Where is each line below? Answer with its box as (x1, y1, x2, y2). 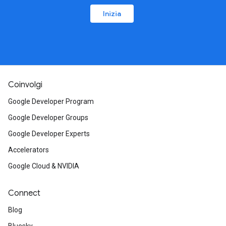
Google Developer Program (8, 97, 94, 106)
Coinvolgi (8, 80, 42, 90)
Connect (8, 188, 40, 199)
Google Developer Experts (8, 130, 90, 138)
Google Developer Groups (8, 114, 88, 122)
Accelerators (8, 146, 49, 154)
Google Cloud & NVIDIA (8, 162, 79, 171)
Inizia (103, 9, 121, 19)
